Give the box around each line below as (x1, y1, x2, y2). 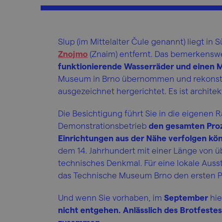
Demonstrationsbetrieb (58, 120, 149, 130)
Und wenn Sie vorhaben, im (58, 192, 164, 202)
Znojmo (58, 49, 88, 58)
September (164, 192, 210, 202)
